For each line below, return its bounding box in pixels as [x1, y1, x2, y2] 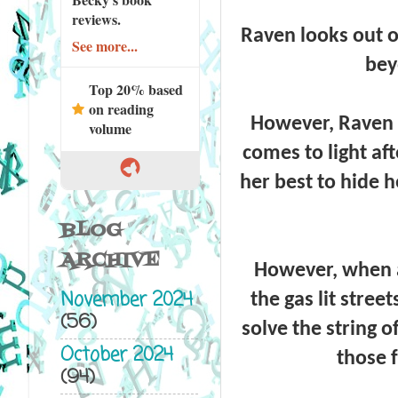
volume [88, 117, 131, 139]
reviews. [71, 8, 121, 29]
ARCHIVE [60, 245, 160, 275]
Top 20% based [88, 78, 183, 99]
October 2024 [60, 340, 173, 370]
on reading [88, 98, 154, 119]
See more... [71, 35, 138, 56]
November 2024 [60, 286, 193, 316]
